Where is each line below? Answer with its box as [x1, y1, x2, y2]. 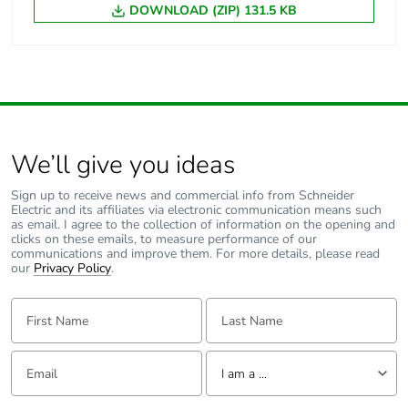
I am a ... [220, 364, 267, 382]
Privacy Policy [34, 260, 111, 278]
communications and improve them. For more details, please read [11, 245, 380, 263]
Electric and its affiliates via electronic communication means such [11, 201, 382, 219]
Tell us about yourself [204, 350, 309, 365]
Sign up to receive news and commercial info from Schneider [11, 187, 354, 205]
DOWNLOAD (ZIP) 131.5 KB [129, 2, 297, 20]
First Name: [10, 297, 66, 312]
